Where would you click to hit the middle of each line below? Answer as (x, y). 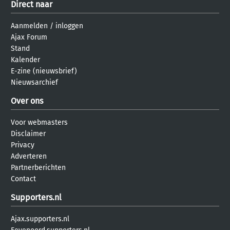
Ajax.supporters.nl (40, 219)
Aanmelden (29, 26)
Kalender (25, 60)
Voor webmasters (39, 122)
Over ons (27, 101)
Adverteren (29, 156)
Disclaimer (28, 133)
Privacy (23, 145)
